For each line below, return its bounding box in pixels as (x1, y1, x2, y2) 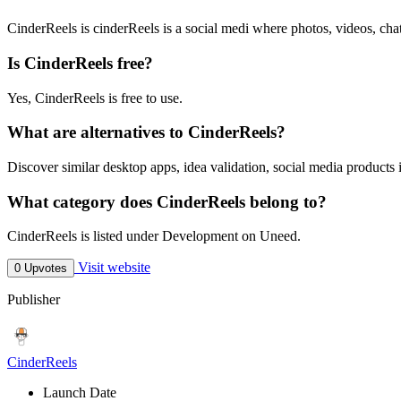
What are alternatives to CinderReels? (7, 123, 286, 142)
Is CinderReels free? (7, 53, 153, 73)
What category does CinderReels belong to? (7, 192, 327, 211)
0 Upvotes (14, 261, 67, 276)
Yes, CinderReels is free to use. (7, 90, 183, 106)
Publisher (7, 292, 60, 308)
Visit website (74, 260, 150, 276)
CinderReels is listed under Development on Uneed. (7, 228, 301, 244)
